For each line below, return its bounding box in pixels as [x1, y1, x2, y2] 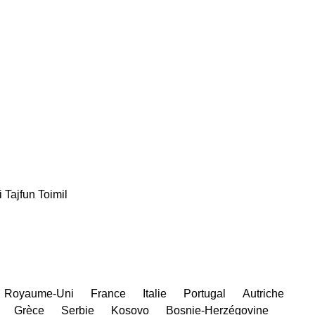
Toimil [38, 188, 67, 200]
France [91, 287, 126, 300]
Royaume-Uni [4, 287, 74, 300]
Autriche [243, 287, 284, 300]
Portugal [184, 287, 226, 300]
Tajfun [5, 188, 35, 200]
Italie [143, 287, 167, 300]
